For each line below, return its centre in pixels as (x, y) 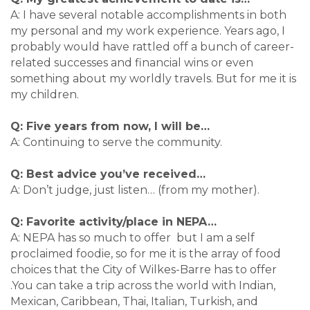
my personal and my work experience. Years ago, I (148, 31)
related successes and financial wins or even (132, 63)
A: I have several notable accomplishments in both (148, 15)
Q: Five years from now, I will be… (110, 127)
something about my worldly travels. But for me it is (153, 79)
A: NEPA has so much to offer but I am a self (133, 238)
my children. (45, 95)
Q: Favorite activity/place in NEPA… (113, 222)
